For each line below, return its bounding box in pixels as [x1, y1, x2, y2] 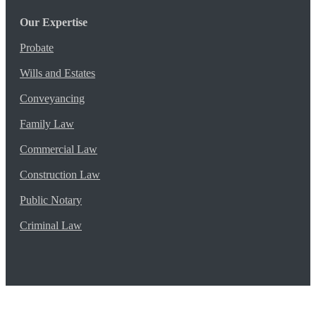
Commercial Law [20, 143, 97, 156]
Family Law [20, 118, 74, 130]
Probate [20, 42, 54, 54]
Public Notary [20, 194, 82, 207]
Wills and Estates [20, 67, 95, 80]
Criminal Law [20, 219, 82, 232]
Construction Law [20, 169, 100, 181]
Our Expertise [20, 16, 87, 29]
